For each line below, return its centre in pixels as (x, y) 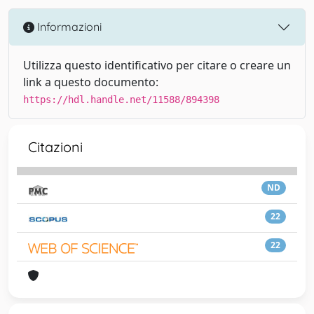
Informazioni (68, 27)
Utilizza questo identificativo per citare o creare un (157, 65)
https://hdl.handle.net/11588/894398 (121, 99)
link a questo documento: (91, 82)
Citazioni (55, 146)
